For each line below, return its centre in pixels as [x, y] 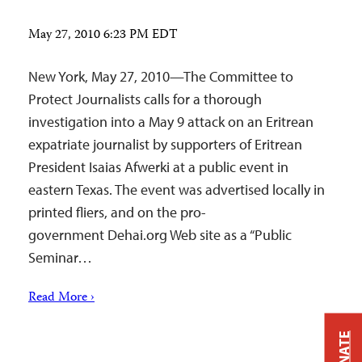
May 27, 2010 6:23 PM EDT [103, 36]
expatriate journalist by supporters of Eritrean [165, 144]
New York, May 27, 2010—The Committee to [161, 76]
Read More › [61, 298]
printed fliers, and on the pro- [117, 212]
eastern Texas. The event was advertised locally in [177, 189]
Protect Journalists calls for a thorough [145, 99]
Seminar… [60, 257]
